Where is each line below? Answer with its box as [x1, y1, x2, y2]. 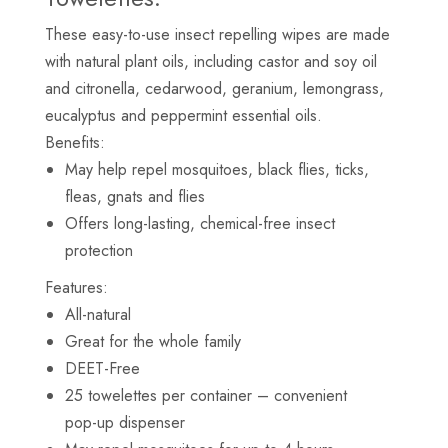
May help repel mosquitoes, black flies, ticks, [65, 157, 369, 181]
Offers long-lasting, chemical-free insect [65, 211, 335, 235]
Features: [45, 275, 108, 299]
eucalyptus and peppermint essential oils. [45, 103, 322, 127]
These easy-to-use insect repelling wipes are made [45, 22, 390, 46]
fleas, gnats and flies [65, 184, 205, 208]
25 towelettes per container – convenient [65, 383, 347, 407]
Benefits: [45, 130, 105, 154]
